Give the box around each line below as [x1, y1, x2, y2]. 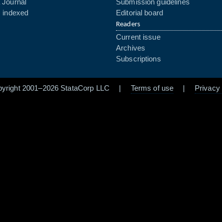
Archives [116, 44, 146, 52]
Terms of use [130, 84, 174, 92]
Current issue [116, 33, 161, 41]
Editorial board [116, 9, 163, 17]
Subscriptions [116, 55, 161, 63]
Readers [116, 21, 140, 28]
